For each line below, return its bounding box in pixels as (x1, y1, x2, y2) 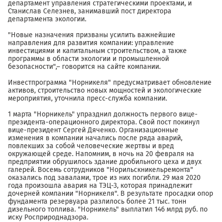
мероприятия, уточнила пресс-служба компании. (8, 94, 167, 103)
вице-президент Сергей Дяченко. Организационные (8, 126, 178, 134)
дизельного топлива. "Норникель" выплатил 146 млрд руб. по (8, 205, 208, 214)
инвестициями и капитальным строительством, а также (8, 47, 187, 55)
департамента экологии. (8, 15, 86, 23)
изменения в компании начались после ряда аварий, (8, 134, 182, 142)
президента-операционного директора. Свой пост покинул (8, 118, 200, 126)
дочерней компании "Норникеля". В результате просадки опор (8, 189, 213, 198)
